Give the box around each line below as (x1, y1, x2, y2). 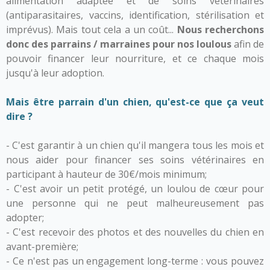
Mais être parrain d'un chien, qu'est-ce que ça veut (6, 95, 264, 108)
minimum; (160, 168, 207, 181)
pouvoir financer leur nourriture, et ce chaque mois (6, 52, 264, 65)
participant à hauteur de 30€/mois (6, 168, 160, 181)
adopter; (6, 211, 44, 224)
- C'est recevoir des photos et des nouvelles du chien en (6, 225, 264, 239)
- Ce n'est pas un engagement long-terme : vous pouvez (6, 254, 264, 268)
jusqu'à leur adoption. (6, 66, 104, 80)
